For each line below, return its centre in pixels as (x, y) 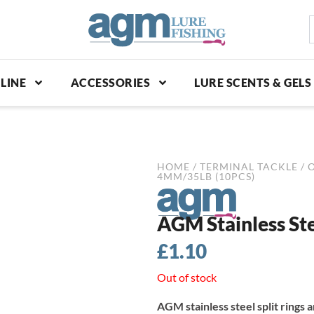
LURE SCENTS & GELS (253, 82)
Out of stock (187, 277)
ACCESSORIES (110, 82)
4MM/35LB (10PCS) (206, 176)
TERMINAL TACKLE (249, 166)
